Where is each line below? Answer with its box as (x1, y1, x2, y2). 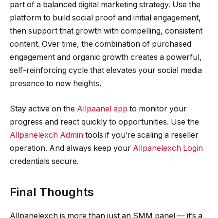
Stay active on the (10, 104, 77, 113)
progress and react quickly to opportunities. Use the (10, 117, 199, 127)
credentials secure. (10, 156, 79, 166)
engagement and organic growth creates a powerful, (10, 52, 202, 62)
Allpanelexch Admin (10, 130, 83, 140)
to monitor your (127, 104, 187, 113)
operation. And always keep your (10, 143, 133, 153)
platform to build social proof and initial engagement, (10, 13, 201, 22)
